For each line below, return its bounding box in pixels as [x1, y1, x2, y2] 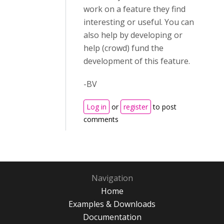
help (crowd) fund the [83, 42, 163, 54]
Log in [86, 102, 106, 112]
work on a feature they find [83, 3, 185, 15]
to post [151, 102, 176, 112]
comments [83, 114, 118, 124]
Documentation [82, 211, 141, 223]
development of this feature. [83, 55, 190, 67]
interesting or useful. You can [83, 16, 194, 28]
